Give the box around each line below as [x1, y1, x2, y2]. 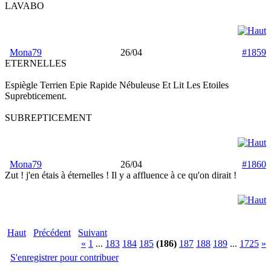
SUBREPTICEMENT [5, 113, 92, 123]
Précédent [33, 227, 71, 238]
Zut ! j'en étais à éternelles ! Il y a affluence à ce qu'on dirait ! [5, 170, 237, 180]
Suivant [78, 227, 107, 238]
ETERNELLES [5, 58, 67, 68]
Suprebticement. [5, 91, 67, 101]
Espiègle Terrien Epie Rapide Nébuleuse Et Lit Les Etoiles [5, 80, 229, 90]
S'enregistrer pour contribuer [10, 252, 119, 263]
